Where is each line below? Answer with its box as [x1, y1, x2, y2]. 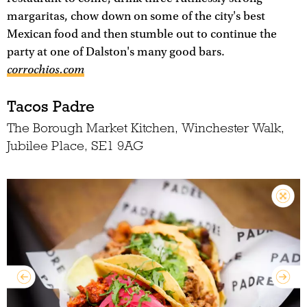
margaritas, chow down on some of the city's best [7, 9, 265, 23]
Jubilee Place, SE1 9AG [7, 138, 143, 154]
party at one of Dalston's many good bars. [7, 45, 228, 59]
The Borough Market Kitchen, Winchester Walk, [7, 120, 284, 136]
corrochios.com [7, 62, 84, 77]
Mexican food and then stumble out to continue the [7, 27, 277, 41]
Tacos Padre [7, 96, 95, 116]
